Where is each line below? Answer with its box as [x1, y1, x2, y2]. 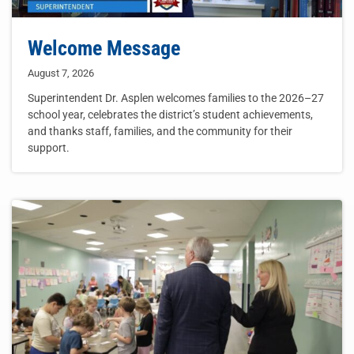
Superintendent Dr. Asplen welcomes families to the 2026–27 [28, 92, 324, 105]
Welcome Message [28, 36, 180, 61]
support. [28, 141, 70, 155]
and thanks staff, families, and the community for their [28, 125, 292, 138]
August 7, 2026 [28, 67, 94, 80]
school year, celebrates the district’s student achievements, [28, 108, 313, 122]
